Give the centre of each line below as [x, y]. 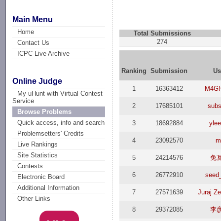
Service [23, 101]
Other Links [34, 199]
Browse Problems [45, 112]
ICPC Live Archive [44, 53]
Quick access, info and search [61, 123]
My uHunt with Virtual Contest [60, 94]
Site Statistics [38, 155]
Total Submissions [162, 33]
